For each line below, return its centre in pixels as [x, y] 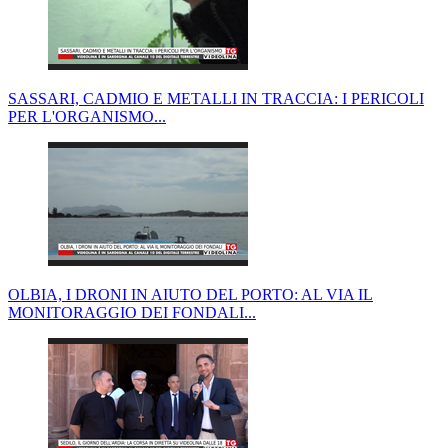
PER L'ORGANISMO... [87, 116]
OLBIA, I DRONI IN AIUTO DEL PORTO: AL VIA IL [190, 294]
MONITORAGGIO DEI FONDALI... [132, 312]
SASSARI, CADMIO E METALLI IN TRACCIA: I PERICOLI [216, 98]
